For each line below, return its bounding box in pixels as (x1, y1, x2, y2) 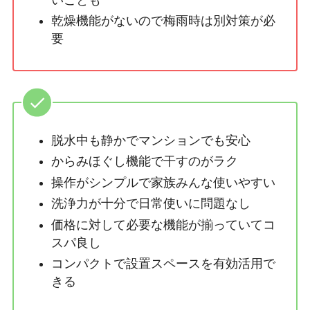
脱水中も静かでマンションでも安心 (51, 133, 250, 147)
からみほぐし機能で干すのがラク (51, 154, 238, 169)
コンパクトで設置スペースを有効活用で (51, 257, 275, 271)
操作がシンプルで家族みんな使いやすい (51, 175, 275, 190)
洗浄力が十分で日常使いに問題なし (51, 197, 250, 211)
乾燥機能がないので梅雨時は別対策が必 (51, 14, 275, 28)
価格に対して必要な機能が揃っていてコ (51, 217, 275, 232)
